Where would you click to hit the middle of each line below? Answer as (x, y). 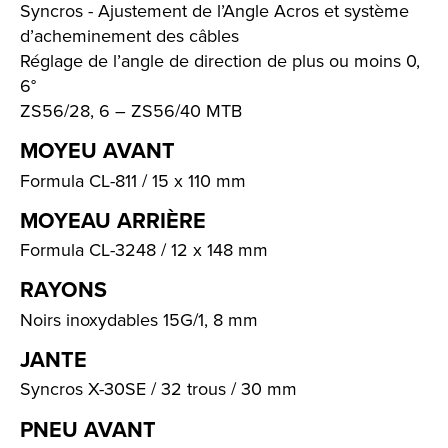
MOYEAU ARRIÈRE (113, 220)
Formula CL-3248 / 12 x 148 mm (144, 250)
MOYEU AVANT (97, 151)
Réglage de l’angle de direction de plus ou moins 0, (220, 61)
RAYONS (63, 290)
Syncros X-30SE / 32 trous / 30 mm (158, 389)
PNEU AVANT (88, 429)
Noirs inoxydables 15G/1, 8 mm (139, 319)
